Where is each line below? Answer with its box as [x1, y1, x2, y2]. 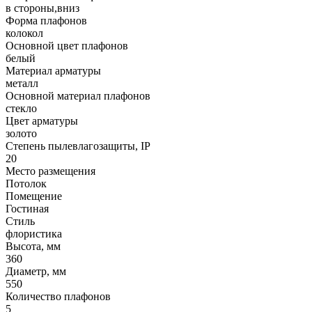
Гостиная [6, 202, 49, 214]
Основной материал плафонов [6, 89, 150, 102]
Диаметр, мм [6, 265, 66, 277]
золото [6, 127, 37, 139]
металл [6, 77, 38, 89]
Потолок [6, 177, 47, 189]
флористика [6, 227, 62, 240]
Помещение [6, 189, 62, 202]
